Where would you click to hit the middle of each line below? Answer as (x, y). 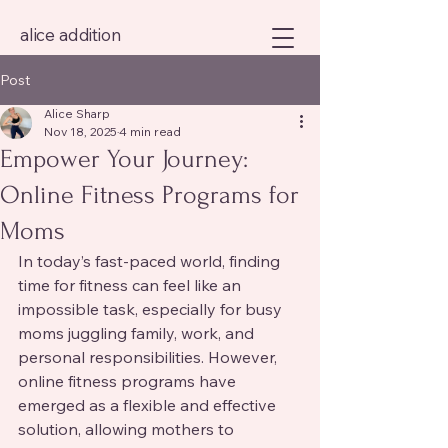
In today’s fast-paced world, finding (151, 261)
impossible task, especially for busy (152, 309)
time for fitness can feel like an (131, 285)
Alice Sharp (77, 113)
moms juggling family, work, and (138, 333)
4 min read (150, 131)
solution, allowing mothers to (128, 429)
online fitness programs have (129, 381)
